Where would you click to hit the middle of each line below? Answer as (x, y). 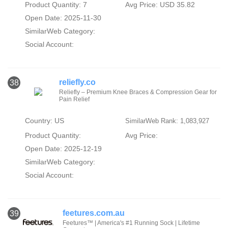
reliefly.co (78, 82)
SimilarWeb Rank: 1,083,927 (167, 121)
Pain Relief (75, 99)
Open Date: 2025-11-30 (63, 18)
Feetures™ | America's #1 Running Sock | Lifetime (131, 223)
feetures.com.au (93, 213)
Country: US (44, 121)
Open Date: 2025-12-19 (63, 149)
